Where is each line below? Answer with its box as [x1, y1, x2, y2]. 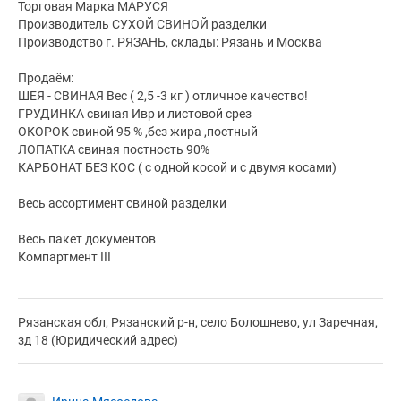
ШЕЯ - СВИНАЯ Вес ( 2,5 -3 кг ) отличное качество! [18, 89, 308, 104]
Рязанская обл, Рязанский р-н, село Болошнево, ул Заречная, [18, 315, 378, 330]
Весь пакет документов [18, 232, 156, 247]
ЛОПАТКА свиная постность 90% [18, 142, 209, 158]
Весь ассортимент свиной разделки [18, 196, 226, 211]
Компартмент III [18, 250, 111, 265]
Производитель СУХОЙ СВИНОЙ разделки [18, 17, 267, 32]
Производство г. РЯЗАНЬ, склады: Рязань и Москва [18, 35, 322, 50]
